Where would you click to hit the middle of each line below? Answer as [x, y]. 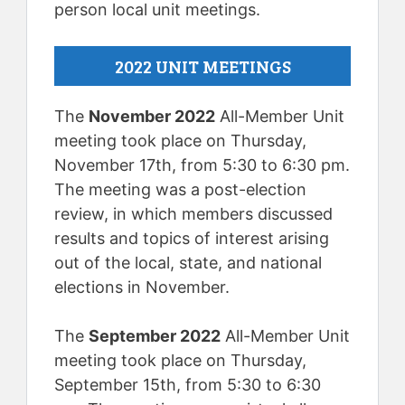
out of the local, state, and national [188, 263]
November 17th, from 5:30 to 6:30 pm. [202, 165]
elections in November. [142, 287]
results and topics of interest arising [192, 238]
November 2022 [152, 116]
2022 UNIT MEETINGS [202, 66]
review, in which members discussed [193, 214]
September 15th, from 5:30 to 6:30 [188, 385]
